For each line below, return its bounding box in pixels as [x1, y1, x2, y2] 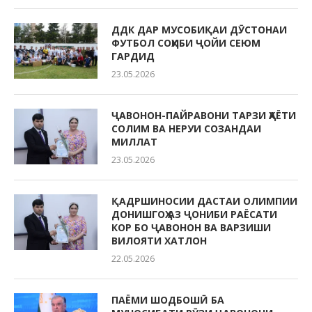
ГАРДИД [111, 49, 155, 63]
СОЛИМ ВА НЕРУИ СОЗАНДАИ [111, 121, 261, 135]
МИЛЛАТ [111, 134, 157, 148]
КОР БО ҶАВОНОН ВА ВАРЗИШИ [111, 220, 271, 234]
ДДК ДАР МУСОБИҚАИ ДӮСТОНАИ [111, 22, 287, 36]
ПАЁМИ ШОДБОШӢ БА [111, 292, 224, 306]
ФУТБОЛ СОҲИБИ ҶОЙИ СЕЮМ [111, 36, 260, 49]
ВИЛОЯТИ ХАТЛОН [111, 233, 207, 247]
